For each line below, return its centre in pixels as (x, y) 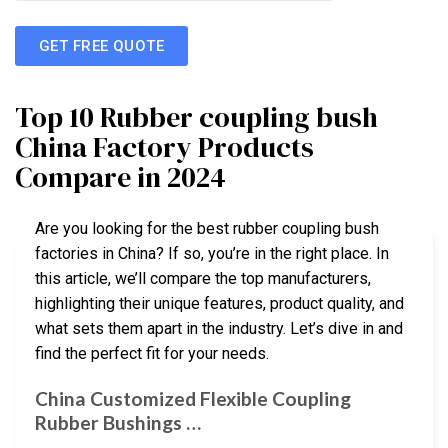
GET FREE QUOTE (102, 45)
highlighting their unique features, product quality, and (219, 304)
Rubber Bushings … (118, 422)
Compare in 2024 (120, 177)
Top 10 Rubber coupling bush (196, 117)
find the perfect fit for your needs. (152, 354)
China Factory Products (164, 147)
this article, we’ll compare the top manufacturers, (203, 279)
